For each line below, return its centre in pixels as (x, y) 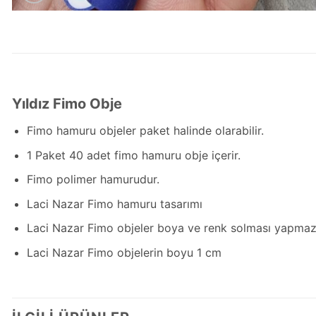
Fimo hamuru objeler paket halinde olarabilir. (145, 131)
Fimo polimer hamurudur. (93, 180)
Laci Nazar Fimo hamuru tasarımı (114, 203)
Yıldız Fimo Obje (67, 104)
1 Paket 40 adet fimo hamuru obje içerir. (133, 155)
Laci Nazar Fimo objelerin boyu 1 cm (124, 252)
